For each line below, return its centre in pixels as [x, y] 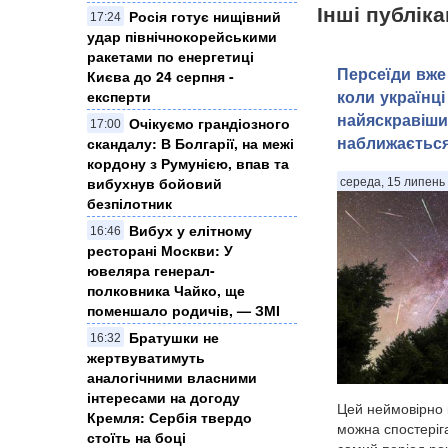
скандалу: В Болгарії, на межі [190, 143]
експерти [119, 96]
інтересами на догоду [163, 397]
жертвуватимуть [146, 357]
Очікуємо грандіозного [209, 123]
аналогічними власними [172, 377]
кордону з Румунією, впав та [188, 163]
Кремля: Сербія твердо [169, 417]
